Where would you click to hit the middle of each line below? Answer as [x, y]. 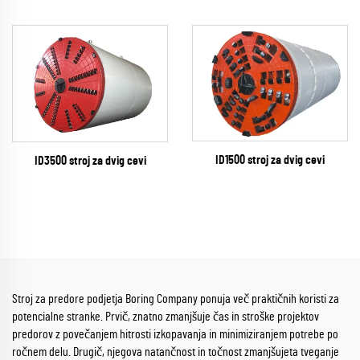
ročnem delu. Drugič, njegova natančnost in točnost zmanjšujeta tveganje [176, 352]
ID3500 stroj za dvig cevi [90, 160]
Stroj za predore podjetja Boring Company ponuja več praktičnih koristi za [176, 299]
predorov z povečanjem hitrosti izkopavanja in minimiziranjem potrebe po [175, 334]
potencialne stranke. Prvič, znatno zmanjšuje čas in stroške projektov [166, 316]
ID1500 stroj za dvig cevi [270, 160]
